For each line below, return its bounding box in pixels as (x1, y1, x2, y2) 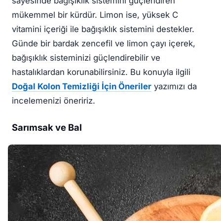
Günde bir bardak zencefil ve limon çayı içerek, (12, 38, 195, 48)
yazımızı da (151, 81, 197, 91)
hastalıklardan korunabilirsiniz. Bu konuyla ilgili (12, 67, 190, 77)
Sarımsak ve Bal (12, 122, 82, 133)
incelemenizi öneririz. (12, 96, 95, 106)
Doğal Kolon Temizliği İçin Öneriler (12, 81, 151, 91)
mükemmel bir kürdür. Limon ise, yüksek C (12, 10, 178, 20)
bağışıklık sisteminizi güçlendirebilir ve (12, 53, 160, 63)
